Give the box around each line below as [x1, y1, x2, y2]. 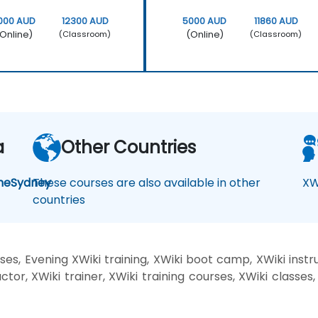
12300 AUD [61, 14, 109, 27]
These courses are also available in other [33, 174, 261, 191]
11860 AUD [253, 14, 298, 27]
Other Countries [61, 135, 196, 159]
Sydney [11, 174, 52, 191]
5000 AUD [182, 14, 227, 27]
